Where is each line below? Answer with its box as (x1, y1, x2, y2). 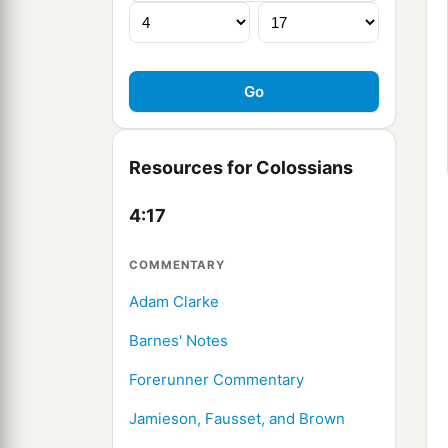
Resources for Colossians (129, 157, 353, 179)
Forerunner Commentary (129, 370, 304, 390)
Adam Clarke (129, 292, 219, 312)
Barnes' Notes (129, 331, 228, 351)
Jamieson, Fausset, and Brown (129, 409, 345, 429)
